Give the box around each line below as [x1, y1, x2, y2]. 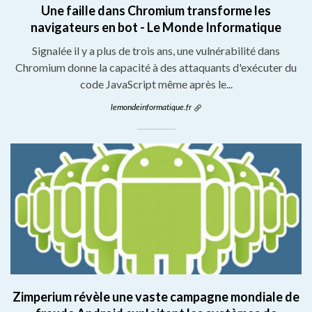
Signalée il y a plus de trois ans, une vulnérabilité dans [32, 43, 280, 57]
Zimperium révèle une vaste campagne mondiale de [13, 289, 299, 305]
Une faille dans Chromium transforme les [41, 2, 271, 18]
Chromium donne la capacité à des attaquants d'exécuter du [15, 60, 297, 74]
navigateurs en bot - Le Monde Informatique [31, 19, 281, 35]
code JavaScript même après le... [79, 77, 233, 91]
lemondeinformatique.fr [111, 101, 192, 112]
